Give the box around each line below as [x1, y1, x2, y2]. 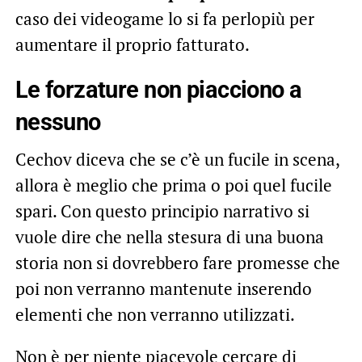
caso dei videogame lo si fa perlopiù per [15, 6, 314, 30]
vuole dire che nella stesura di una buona [15, 225, 324, 248]
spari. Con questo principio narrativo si [15, 199, 309, 222]
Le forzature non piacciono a [15, 75, 302, 103]
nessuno [15, 107, 101, 136]
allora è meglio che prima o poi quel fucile [15, 173, 332, 196]
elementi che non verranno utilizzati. [15, 302, 295, 326]
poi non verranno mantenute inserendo [15, 276, 312, 300]
